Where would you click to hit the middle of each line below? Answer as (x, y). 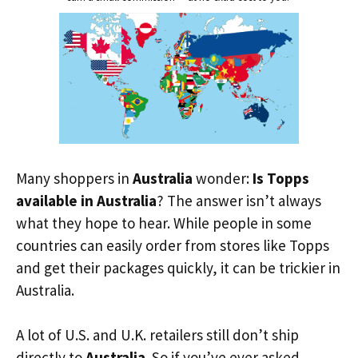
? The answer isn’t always (239, 200)
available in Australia (86, 200)
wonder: (223, 178)
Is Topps (281, 178)
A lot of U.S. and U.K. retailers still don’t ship (157, 335)
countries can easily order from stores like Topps (173, 245)
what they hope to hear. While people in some (164, 223)
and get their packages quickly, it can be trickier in (178, 267)
